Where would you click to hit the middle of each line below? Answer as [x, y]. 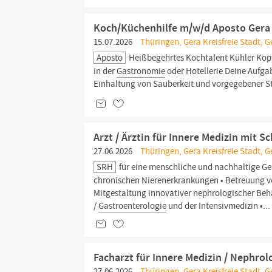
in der [105, 71]
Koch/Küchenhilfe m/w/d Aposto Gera [182, 28]
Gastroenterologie [133, 206]
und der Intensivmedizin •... [219, 206]
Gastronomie [141, 71]
